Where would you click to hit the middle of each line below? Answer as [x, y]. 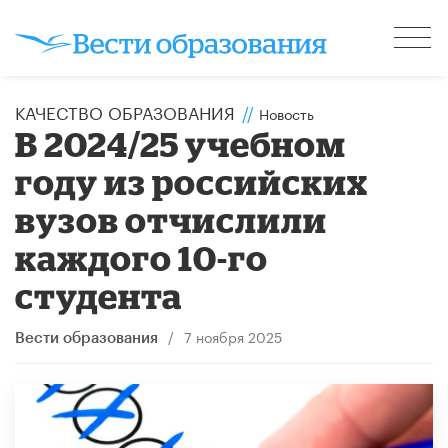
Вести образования [86, 338]
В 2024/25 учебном [181, 143]
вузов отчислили [171, 219]
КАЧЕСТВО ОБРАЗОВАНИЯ [125, 110]
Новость [286, 112]
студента [99, 295]
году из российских [192, 181]
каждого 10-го [142, 257]
